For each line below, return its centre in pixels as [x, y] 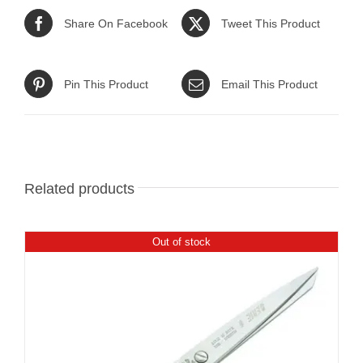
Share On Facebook [116, 23]
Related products [79, 189]
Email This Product [269, 84]
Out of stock [181, 241]
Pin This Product [106, 84]
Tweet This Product [271, 23]
